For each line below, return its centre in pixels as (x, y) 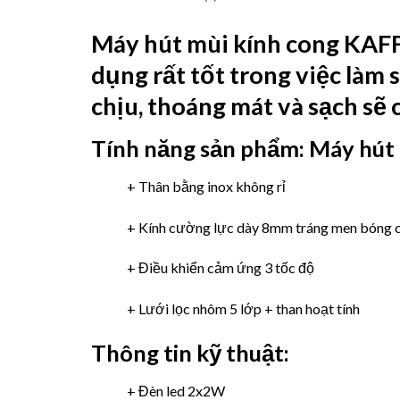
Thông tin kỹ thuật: (192, 352)
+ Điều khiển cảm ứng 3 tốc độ (221, 268)
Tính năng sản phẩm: (200, 148)
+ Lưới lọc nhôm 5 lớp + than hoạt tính (243, 309)
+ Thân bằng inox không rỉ (206, 186)
